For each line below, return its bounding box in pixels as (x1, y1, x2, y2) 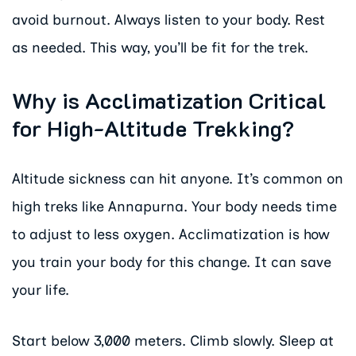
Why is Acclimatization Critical (12, 84, 326, 114)
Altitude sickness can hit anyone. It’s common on (12, 169, 343, 188)
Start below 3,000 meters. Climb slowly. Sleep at (12, 332, 334, 350)
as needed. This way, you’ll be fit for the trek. (12, 39, 308, 57)
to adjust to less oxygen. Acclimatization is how (12, 225, 330, 243)
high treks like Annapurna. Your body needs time (12, 197, 337, 215)
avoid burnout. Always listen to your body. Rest (12, 11, 325, 29)
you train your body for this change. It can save (12, 253, 331, 271)
